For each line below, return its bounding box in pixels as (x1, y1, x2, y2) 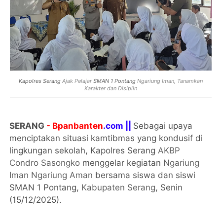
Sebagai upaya (133, 120, 193, 131)
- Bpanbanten (46, 120, 104, 131)
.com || (103, 120, 134, 131)
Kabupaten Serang (81, 182, 156, 192)
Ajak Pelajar (60, 77, 93, 84)
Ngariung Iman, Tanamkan (135, 77, 203, 84)
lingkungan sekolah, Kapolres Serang (9, 145, 158, 155)
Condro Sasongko (9, 157, 80, 168)
